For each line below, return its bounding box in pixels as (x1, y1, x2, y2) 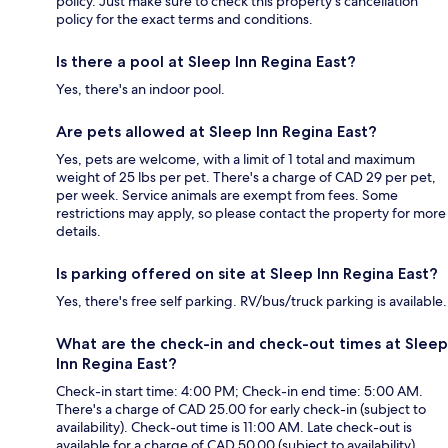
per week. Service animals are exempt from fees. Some (56, 186, 398, 205)
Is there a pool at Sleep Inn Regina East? (56, 52, 356, 72)
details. (56, 222, 101, 241)
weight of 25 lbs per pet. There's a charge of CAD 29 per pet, (56, 168, 436, 187)
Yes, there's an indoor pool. (56, 80, 225, 99)
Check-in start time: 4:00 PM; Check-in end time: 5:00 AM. (56, 382, 423, 401)
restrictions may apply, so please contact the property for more (56, 204, 446, 223)
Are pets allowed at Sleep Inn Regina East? (56, 122, 377, 142)
